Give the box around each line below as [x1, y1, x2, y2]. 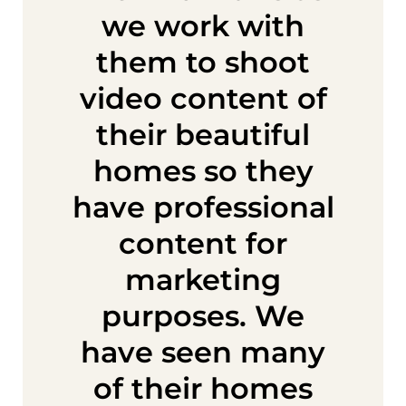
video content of [79, 80, 327, 116]
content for [119, 225, 287, 261]
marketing [125, 261, 281, 297]
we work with [101, 7, 304, 43]
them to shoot [96, 43, 310, 80]
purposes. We [101, 297, 304, 333]
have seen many [81, 333, 325, 370]
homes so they [92, 152, 314, 188]
